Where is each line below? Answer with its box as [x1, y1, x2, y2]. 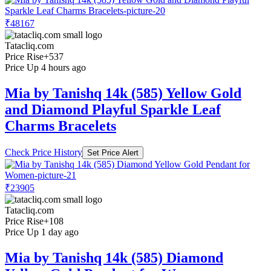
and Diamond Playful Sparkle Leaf [5, 101, 221, 117]
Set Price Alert [87, 148, 139, 157]
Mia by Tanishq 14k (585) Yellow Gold [5, 85, 241, 101]
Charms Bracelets [5, 117, 116, 134]
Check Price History [5, 146, 82, 157]
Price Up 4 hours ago [5, 62, 86, 73]
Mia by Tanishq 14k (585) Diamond [5, 249, 223, 266]
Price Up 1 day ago [5, 226, 79, 237]
